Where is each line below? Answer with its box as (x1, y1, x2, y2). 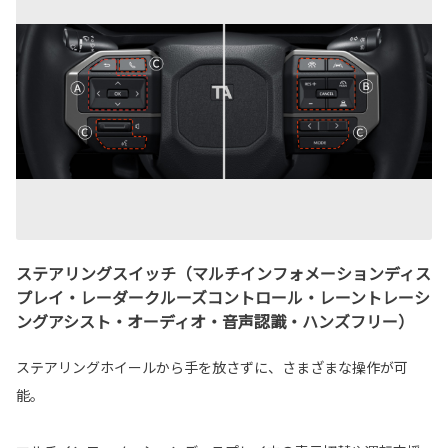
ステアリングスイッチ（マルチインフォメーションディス (16, 260, 431, 285)
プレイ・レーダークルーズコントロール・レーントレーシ (16, 284, 430, 309)
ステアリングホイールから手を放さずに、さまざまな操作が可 (16, 356, 408, 377)
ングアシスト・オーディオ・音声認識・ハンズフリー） (16, 308, 414, 333)
